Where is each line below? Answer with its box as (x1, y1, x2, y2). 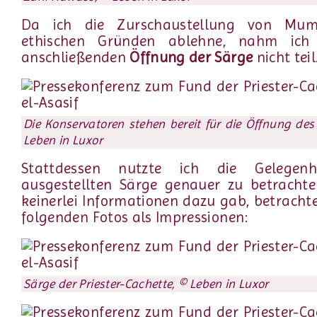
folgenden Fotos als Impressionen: (21, 209, 248, 226)
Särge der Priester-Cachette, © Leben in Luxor (23, 276, 269, 291)
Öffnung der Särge (129, 49, 253, 67)
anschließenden (21, 49, 130, 67)
